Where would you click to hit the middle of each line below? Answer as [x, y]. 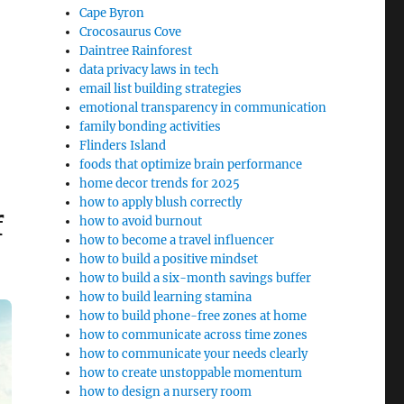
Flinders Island [123, 146]
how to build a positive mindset [169, 259]
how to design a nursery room [166, 392]
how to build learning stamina [166, 297]
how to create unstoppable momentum [191, 373]
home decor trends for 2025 [160, 184]
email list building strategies [161, 89]
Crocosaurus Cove [131, 32]
